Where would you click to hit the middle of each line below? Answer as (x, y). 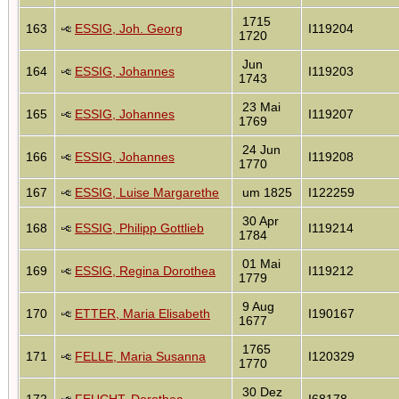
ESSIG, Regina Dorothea (145, 270)
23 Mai (260, 106)
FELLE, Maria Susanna (140, 356)
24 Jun (260, 149)
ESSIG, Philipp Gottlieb (139, 228)
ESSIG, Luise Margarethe (147, 192)
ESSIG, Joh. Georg (129, 28)
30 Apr (259, 220)
